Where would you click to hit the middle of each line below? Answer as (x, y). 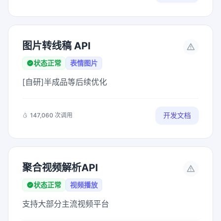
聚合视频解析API (60, 168)
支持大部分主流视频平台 (66, 204)
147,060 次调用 (51, 115)
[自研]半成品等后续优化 (65, 82)
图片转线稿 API (56, 46)
